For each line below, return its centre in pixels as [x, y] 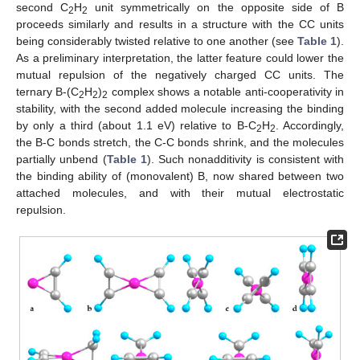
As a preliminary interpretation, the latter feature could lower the [180, 57]
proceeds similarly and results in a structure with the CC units [180, 24]
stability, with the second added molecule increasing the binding [180, 108]
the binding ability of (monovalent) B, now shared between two [180, 176]
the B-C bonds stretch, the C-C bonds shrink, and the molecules [180, 142]
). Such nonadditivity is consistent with [245, 159]
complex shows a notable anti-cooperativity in [226, 91]
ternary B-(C [48, 91]
